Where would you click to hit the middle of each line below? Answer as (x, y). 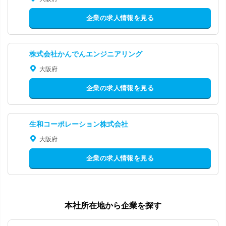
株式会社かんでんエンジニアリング (86, 54)
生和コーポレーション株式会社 (79, 124)
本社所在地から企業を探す (113, 206)
